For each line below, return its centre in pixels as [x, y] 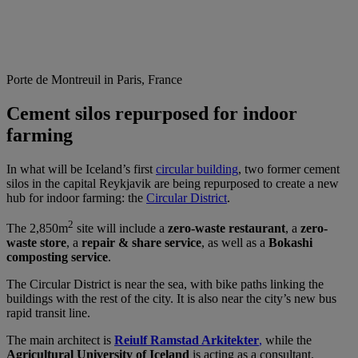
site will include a [121, 229]
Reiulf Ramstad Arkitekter [187, 340]
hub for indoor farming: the [76, 198]
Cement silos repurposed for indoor [152, 114]
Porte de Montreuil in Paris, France [94, 80]
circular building [197, 169]
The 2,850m [37, 229]
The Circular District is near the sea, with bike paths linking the [165, 284]
